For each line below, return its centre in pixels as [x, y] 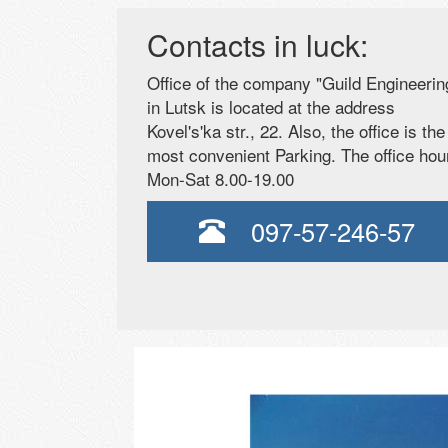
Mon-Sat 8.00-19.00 [220, 178]
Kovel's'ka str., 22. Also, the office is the [296, 130]
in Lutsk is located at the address [271, 106]
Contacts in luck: [257, 44]
